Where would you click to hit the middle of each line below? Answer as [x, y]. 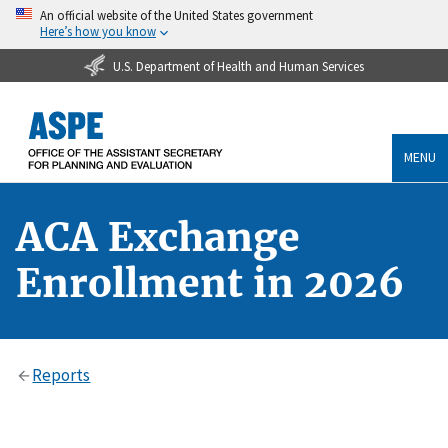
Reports [61, 374]
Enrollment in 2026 [210, 283]
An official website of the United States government [176, 15]
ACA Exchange [158, 237]
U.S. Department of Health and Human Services [238, 65]
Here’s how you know [98, 31]
